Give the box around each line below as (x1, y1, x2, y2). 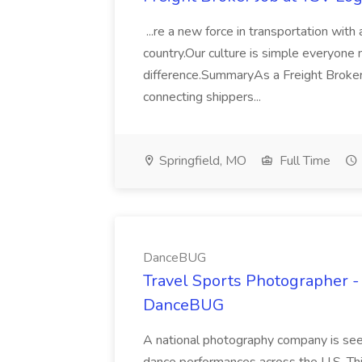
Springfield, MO (156, 152, 246, 170)
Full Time (276, 152, 330, 170)
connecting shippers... (143, 88, 264, 106)
